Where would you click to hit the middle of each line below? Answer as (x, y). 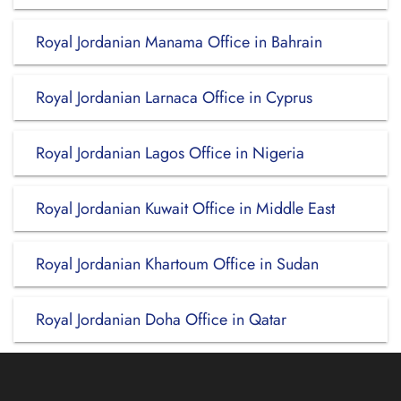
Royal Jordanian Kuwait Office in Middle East (185, 209)
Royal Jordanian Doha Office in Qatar (161, 320)
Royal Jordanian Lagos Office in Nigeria (170, 153)
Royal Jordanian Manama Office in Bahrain (179, 42)
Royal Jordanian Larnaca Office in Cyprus (174, 98)
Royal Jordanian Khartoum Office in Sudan (177, 264)
